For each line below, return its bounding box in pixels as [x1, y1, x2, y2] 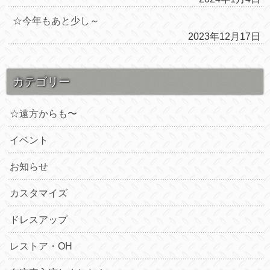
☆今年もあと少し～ [13, 15, 100, 26]
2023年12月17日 [187, 31, 260, 42]
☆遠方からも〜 [10, 108, 78, 119]
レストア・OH [10, 240, 73, 251]
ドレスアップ [10, 214, 68, 225]
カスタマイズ [10, 187, 68, 198]
